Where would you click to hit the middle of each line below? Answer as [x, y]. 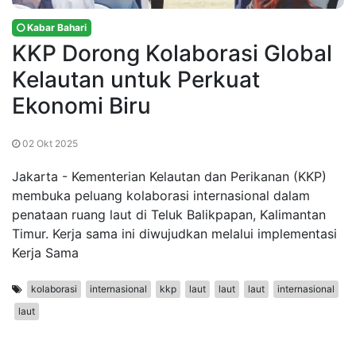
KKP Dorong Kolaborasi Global [172, 54]
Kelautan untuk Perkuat [136, 80]
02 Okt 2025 [49, 144]
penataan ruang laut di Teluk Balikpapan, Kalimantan [169, 215]
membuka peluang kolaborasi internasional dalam [161, 196]
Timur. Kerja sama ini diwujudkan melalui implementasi [174, 234]
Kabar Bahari [56, 28]
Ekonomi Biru [81, 106]
